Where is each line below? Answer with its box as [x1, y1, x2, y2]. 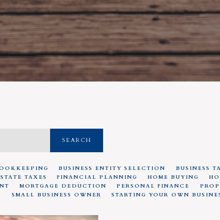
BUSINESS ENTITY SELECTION [58, 165, 166, 172]
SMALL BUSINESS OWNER [11, 192, 102, 198]
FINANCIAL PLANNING [57, 174, 138, 181]
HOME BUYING [148, 174, 199, 181]
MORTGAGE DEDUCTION [19, 183, 107, 190]
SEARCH [62, 137, 92, 144]
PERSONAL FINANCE [116, 183, 190, 190]
